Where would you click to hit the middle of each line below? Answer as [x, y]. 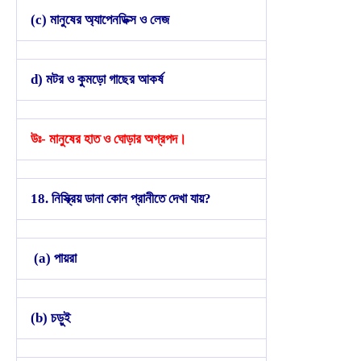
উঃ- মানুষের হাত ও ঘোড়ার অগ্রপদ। [108, 139]
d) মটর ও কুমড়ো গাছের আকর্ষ [97, 79]
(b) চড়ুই [51, 317]
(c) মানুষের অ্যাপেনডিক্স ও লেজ [100, 19]
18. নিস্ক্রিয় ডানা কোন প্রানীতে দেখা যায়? [121, 198]
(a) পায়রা [54, 258]
